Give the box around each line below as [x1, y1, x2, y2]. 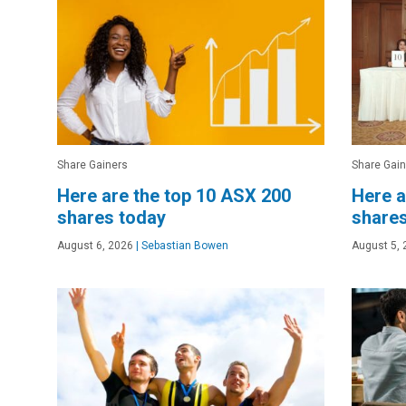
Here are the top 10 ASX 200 [57, 184, 291, 207]
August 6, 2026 [57, 238, 133, 252]
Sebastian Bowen [139, 238, 228, 252]
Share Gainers [57, 158, 128, 171]
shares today [57, 206, 166, 228]
